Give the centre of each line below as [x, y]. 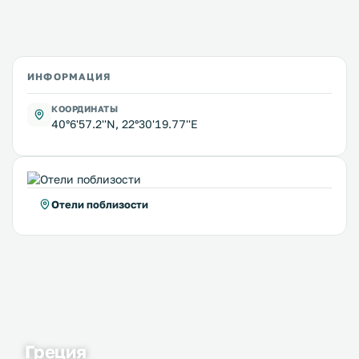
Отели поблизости [100, 204]
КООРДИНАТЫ [85, 108]
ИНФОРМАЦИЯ [69, 76]
